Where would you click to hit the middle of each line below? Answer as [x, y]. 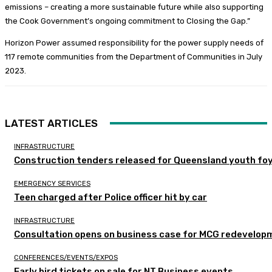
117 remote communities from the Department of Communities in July [134, 56]
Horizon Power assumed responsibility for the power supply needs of [134, 42]
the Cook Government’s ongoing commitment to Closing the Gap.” [127, 21]
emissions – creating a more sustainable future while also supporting [134, 7]
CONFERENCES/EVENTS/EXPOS [66, 257]
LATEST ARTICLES [51, 123]
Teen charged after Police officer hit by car [110, 197]
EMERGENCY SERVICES [52, 183]
